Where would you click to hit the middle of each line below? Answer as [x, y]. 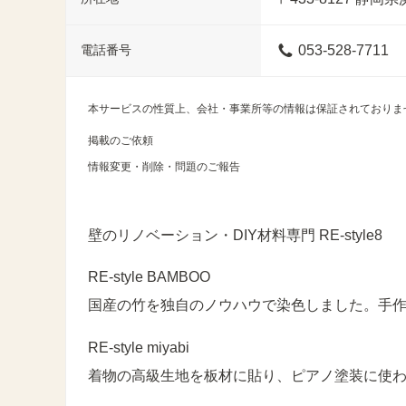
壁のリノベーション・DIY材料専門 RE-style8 [235, 235]
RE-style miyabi [139, 347]
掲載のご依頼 [121, 140]
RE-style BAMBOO [149, 277]
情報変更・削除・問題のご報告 [164, 166]
